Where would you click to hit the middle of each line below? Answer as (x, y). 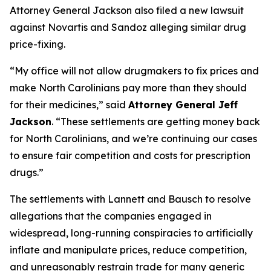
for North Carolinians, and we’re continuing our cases (133, 139)
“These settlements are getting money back (157, 122)
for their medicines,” (58, 105)
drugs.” (27, 172)
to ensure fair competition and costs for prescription (130, 155)
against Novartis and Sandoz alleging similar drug (128, 27)
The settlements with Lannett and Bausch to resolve (130, 199)
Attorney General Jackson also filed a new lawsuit (127, 10)
